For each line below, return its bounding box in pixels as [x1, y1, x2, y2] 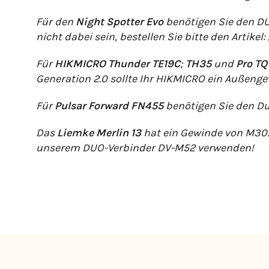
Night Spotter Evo [76, 15, 163, 29]
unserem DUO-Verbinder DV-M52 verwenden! [36, 141, 254, 155]
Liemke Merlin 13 [57, 126, 141, 140]
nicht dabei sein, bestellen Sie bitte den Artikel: [36, 30, 268, 44]
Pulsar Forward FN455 [55, 99, 163, 113]
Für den [36, 15, 76, 29]
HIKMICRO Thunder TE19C [55, 57, 180, 71]
